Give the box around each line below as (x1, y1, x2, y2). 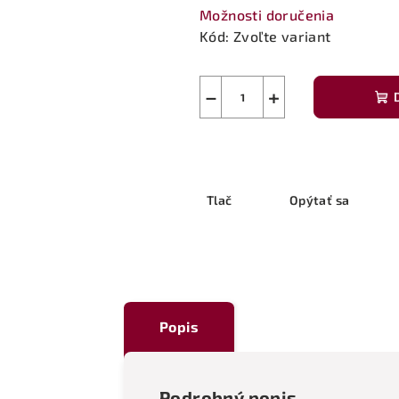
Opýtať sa (289, 191, 350, 208)
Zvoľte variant (233, 27, 331, 45)
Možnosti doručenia (199, 5, 335, 23)
